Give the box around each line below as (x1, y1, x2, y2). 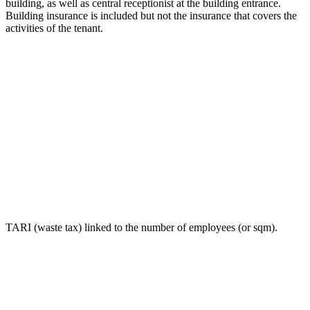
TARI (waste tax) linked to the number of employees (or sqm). (6, 221, 277, 233)
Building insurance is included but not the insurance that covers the (6, 9, 297, 21)
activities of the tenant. (6, 21, 103, 34)
